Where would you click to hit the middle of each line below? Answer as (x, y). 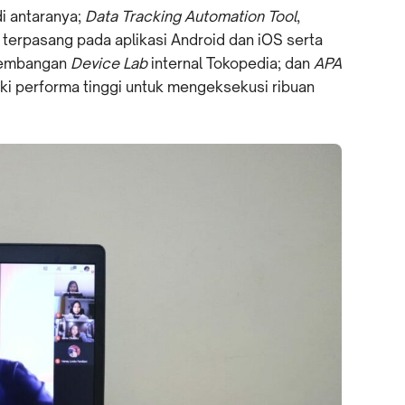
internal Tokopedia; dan (231, 63)
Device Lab (109, 63)
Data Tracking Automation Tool (191, 16)
